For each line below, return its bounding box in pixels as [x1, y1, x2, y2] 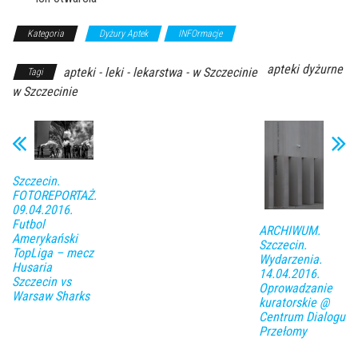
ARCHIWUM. [258, 223, 320, 238]
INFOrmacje [178, 28, 222, 39]
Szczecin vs [12, 274, 71, 290]
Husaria [12, 260, 52, 276]
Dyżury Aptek [99, 28, 148, 39]
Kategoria [27, 28, 64, 39]
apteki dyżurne [267, 62, 343, 77]
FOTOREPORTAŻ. [12, 188, 97, 204]
